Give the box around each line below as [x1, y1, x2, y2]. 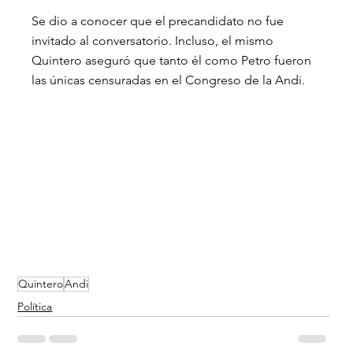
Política [17, 299, 53, 314]
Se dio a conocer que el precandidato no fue [32, 13, 288, 28]
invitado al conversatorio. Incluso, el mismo [32, 32, 277, 48]
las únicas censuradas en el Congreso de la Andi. [32, 72, 306, 87]
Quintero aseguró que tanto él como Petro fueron [32, 52, 315, 68]
